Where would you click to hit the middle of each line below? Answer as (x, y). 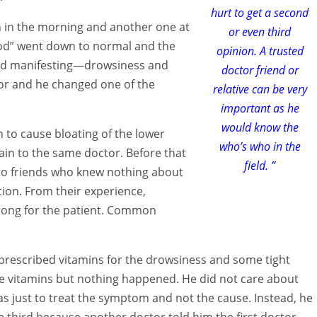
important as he (260, 108)
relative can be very (260, 89)
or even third (260, 31)
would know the (260, 127)
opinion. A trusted (260, 51)
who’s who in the (260, 146)
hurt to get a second (260, 12)
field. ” (260, 165)
